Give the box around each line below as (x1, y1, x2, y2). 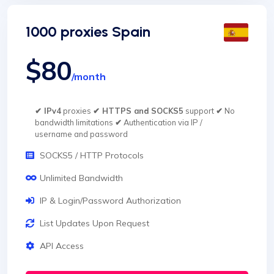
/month (72, 70, 106, 83)
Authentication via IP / (122, 117, 202, 128)
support (183, 106, 216, 116)
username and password (35, 129, 128, 139)
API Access (40, 240, 84, 252)
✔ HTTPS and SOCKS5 (93, 106, 183, 116)
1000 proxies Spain (26, 23, 150, 41)
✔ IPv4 (35, 106, 61, 116)
